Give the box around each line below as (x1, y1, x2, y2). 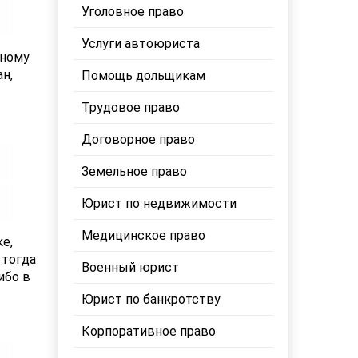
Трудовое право (82, 100, 181, 115)
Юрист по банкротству (82, 292, 221, 307)
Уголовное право (82, 4, 185, 19)
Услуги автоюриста (82, 36, 201, 51)
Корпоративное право (82, 324, 217, 339)
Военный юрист (82, 260, 180, 275)
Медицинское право (82, 228, 206, 243)
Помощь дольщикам (82, 68, 206, 83)
